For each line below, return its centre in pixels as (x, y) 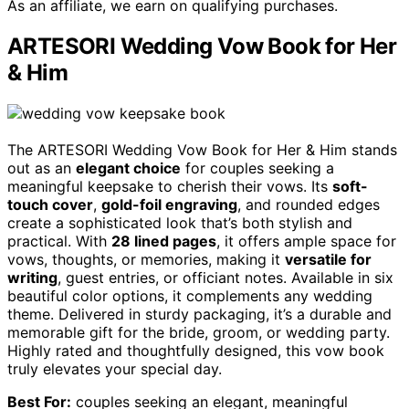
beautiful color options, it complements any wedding (190, 296)
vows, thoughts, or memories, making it (146, 260)
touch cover (50, 205)
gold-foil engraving (169, 205)
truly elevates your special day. (115, 369)
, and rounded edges (309, 205)
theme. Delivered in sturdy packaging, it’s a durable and (199, 315)
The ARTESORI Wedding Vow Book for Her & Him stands (202, 150)
